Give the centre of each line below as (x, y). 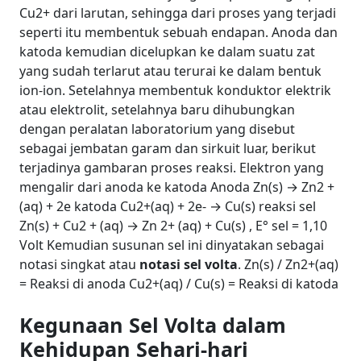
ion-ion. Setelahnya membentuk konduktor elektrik (175, 91)
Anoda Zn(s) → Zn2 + (272, 187)
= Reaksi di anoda (73, 284)
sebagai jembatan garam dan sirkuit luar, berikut (168, 149)
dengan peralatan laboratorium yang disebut (157, 129)
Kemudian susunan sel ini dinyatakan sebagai (185, 245)
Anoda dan (305, 33)
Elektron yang (282, 168)
